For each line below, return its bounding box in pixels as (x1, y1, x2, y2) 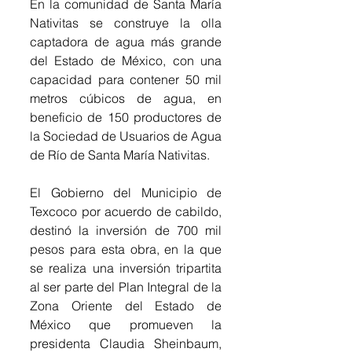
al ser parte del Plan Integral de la (30, 278, 222, 295)
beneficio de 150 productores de (30, 108, 222, 125)
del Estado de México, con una (30, 52, 222, 68)
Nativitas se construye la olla (30, 14, 222, 31)
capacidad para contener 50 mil (30, 71, 222, 87)
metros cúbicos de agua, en (30, 90, 222, 106)
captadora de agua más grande (30, 33, 222, 49)
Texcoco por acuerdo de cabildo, (30, 203, 222, 219)
